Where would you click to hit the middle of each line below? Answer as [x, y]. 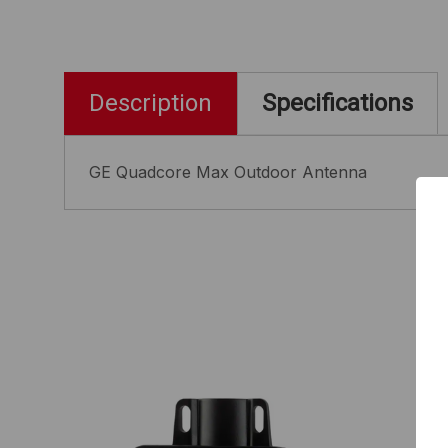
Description [150, 103]
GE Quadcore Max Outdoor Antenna [228, 171]
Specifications [337, 103]
